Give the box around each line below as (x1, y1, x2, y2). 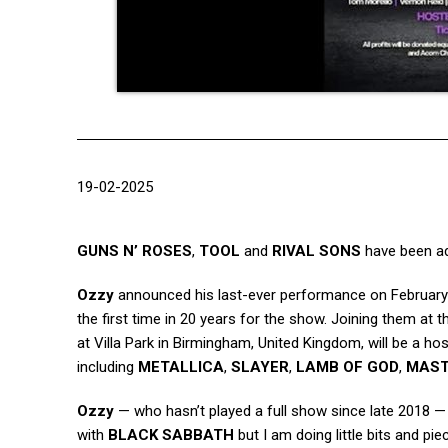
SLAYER (231, 358, 289, 377)
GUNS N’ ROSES (77, 242, 192, 261)
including (77, 358, 138, 377)
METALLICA (138, 358, 224, 377)
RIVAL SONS (272, 242, 361, 261)
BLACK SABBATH (108, 426, 234, 445)
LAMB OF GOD (296, 358, 399, 377)
